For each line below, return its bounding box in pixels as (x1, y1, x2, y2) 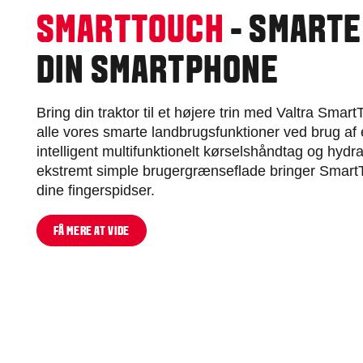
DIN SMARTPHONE (36, 55, 280, 92)
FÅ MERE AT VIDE (53, 225, 130, 237)
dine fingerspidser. (36, 182, 159, 199)
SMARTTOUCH (36, 15, 224, 51)
